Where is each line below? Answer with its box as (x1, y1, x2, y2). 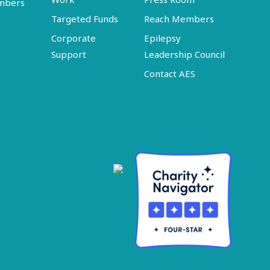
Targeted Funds (51, 13, 119, 25)
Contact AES (144, 67, 196, 80)
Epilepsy (144, 32, 181, 44)
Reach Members (144, 13, 215, 25)
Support (51, 48, 87, 60)
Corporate (51, 32, 96, 44)
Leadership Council (144, 48, 225, 60)
